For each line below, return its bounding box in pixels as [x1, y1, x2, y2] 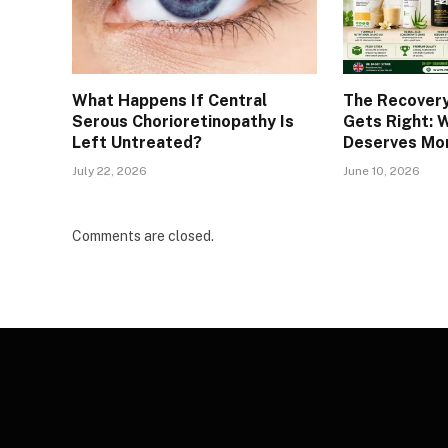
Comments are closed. [72, 228, 214, 245]
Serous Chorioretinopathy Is [72, 112, 294, 132]
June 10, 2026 [343, 164, 421, 179]
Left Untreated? [72, 133, 202, 153]
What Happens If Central [72, 91, 267, 111]
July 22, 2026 [72, 164, 147, 179]
